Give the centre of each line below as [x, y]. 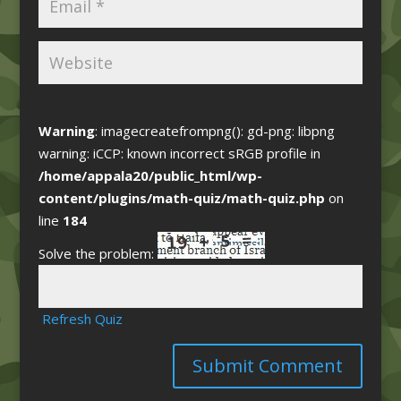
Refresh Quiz [82, 319]
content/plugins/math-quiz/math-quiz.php [181, 198]
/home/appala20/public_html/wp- [150, 175]
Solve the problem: [98, 253]
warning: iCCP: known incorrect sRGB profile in [179, 153]
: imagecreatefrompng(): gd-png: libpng [214, 131]
